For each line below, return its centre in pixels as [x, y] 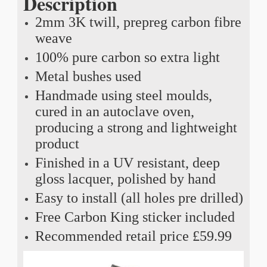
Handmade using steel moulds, [123, 95]
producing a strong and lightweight [136, 127]
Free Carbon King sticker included [135, 217]
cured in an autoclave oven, [114, 111]
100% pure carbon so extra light [127, 57]
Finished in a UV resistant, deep [127, 162]
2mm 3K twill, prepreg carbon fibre [138, 22]
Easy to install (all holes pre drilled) [139, 198]
